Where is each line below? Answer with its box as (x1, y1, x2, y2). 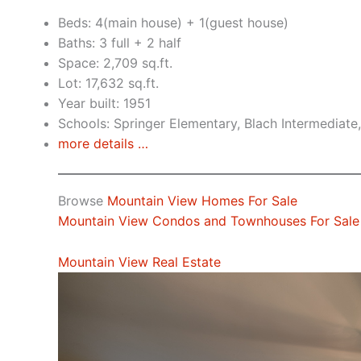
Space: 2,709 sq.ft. (58, 55, 172, 72)
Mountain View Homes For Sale (107, 193, 297, 210)
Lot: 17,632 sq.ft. (58, 75, 159, 92)
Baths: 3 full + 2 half (58, 35, 181, 52)
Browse (58, 193, 107, 210)
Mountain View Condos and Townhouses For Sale (58, 213, 359, 230)
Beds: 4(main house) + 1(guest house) (58, 15, 288, 31)
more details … (58, 135, 148, 152)
